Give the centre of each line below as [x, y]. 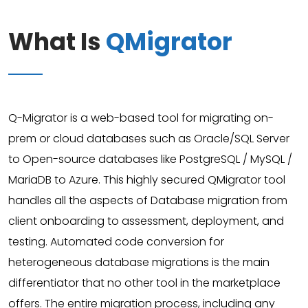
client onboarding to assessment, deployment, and [146, 221]
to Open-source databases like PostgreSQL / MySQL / [150, 159]
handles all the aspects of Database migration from [148, 200]
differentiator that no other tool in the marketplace [144, 283]
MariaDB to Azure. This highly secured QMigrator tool [147, 180]
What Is [57, 42]
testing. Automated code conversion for [116, 242]
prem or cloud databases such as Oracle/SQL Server [149, 139]
